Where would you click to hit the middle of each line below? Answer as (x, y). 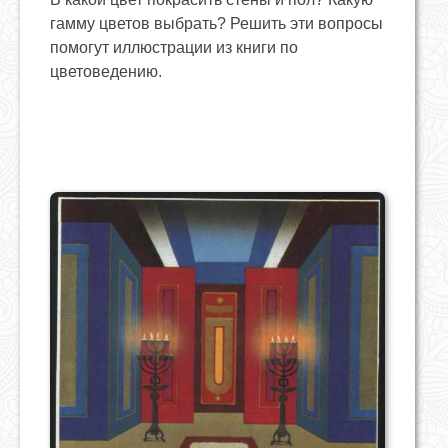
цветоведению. (106, 71)
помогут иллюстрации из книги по (174, 47)
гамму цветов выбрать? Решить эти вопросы (216, 23)
